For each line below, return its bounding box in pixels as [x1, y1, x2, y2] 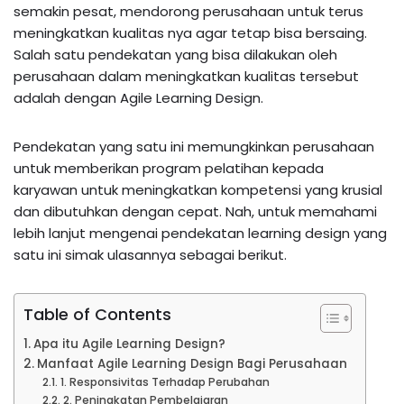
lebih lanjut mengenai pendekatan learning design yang [14, 223, 387, 243]
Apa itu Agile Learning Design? [32, 335, 225, 353]
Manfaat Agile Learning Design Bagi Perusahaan [36, 354, 347, 372]
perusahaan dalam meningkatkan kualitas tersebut [14, 66, 359, 86]
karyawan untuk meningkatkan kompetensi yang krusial [14, 179, 382, 199]
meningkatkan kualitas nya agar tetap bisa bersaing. [14, 23, 367, 42]
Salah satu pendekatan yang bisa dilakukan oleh [14, 44, 337, 64]
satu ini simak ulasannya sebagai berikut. [14, 244, 287, 264]
